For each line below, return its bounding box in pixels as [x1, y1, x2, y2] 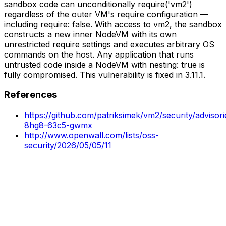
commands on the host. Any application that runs [4, 49, 194, 60]
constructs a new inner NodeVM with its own [4, 29, 177, 39]
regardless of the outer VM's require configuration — [4, 9, 208, 19]
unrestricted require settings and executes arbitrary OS [4, 39, 214, 49]
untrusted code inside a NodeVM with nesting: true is [4, 59, 205, 70]
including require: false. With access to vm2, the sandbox [4, 19, 222, 29]
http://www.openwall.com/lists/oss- [24, 130, 159, 140]
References [4, 89, 57, 101]
